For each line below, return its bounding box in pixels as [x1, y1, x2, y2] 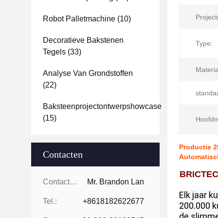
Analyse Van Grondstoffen [43, 69, 133, 77]
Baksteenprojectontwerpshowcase [43, 102, 162, 110]
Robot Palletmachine [43, 15, 115, 23]
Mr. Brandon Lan [87, 178, 144, 186]
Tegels [43, 48, 66, 56]
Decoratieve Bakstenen [43, 36, 124, 44]
